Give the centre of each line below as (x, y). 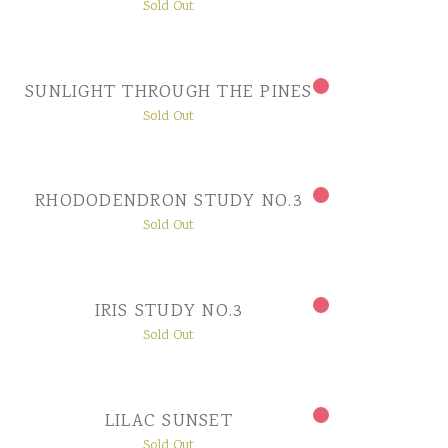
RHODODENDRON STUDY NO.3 (169, 202)
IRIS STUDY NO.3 (169, 312)
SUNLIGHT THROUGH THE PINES (169, 92)
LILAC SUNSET (168, 422)
